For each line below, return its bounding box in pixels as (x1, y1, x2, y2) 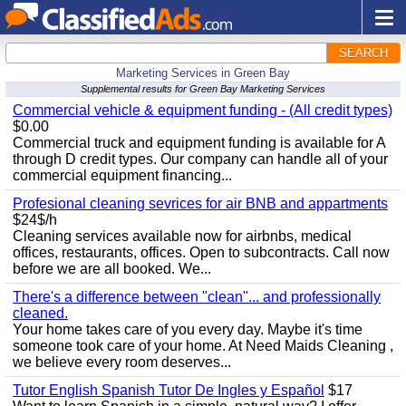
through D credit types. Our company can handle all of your (13, 151, 388, 167)
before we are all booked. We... (13, 261, 211, 276)
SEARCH (339, 46, 388, 60)
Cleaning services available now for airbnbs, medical (13, 228, 352, 244)
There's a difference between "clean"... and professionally (13, 289, 381, 304)
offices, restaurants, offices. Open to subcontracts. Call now (13, 245, 390, 260)
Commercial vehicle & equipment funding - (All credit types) (13, 102, 392, 118)
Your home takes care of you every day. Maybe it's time (13, 322, 362, 337)
